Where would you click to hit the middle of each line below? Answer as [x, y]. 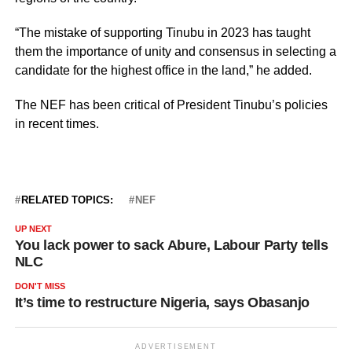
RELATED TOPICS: [67, 200]
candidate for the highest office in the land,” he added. [163, 70]
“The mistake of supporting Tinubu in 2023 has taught [162, 32]
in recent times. [57, 123]
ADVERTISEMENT [176, 346]
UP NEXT [33, 228]
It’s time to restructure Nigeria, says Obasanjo [162, 302]
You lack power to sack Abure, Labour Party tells [171, 245]
